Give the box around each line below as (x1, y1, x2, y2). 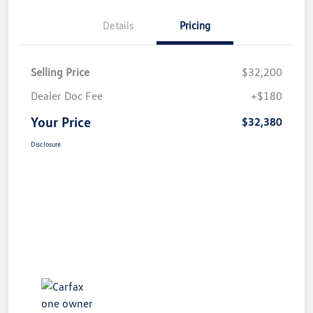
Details (103, 18, 133, 31)
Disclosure (31, 139, 61, 148)
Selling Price (31, 64, 89, 79)
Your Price (31, 112, 91, 130)
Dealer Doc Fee (31, 88, 103, 103)
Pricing (180, 18, 210, 31)
